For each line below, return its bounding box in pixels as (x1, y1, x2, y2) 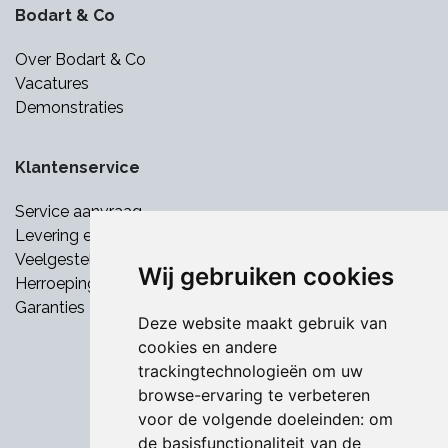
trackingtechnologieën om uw (137, 361, 363, 381)
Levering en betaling (15, 226, 165, 246)
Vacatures (15, 74, 89, 94)
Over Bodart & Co (15, 50, 146, 70)
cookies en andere (137, 337, 277, 357)
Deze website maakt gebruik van (137, 313, 387, 333)
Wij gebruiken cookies (137, 262, 394, 291)
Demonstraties (15, 98, 124, 118)
